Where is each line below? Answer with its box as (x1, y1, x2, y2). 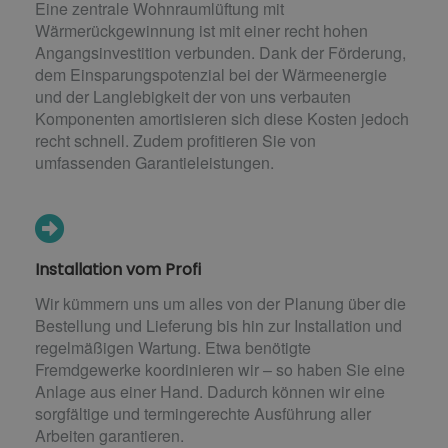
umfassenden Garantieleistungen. (35, 151, 274, 175)
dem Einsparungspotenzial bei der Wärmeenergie (35, 63, 387, 87)
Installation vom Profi (35, 258, 205, 282)
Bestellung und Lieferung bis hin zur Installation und (35, 314, 402, 338)
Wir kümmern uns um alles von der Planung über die (35, 292, 406, 316)
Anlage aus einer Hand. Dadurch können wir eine (35, 380, 385, 404)
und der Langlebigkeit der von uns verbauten (35, 85, 351, 109)
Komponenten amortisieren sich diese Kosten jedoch (35, 107, 409, 131)
